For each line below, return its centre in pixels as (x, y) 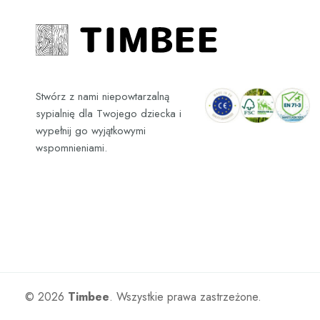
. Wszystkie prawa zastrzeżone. (185, 296)
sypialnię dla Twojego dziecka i (109, 114)
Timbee (89, 296)
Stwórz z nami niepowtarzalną (102, 96)
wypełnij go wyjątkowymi (91, 131)
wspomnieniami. (71, 148)
